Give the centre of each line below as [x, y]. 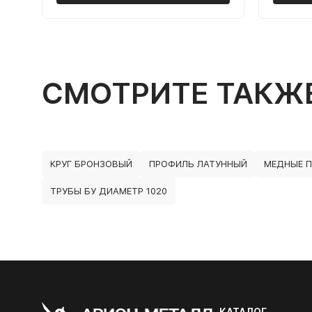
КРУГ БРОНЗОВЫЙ [91, 164]
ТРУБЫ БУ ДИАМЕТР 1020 [109, 191]
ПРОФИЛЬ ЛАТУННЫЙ [198, 164]
